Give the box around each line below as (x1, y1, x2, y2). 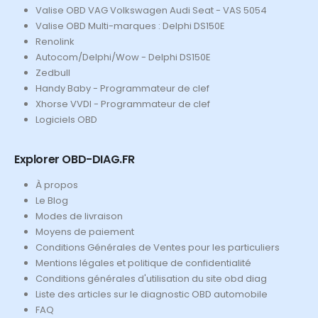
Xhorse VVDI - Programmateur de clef (35, 97, 210, 111)
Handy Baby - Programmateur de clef (35, 81, 209, 95)
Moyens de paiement (35, 224, 134, 238)
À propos (35, 177, 78, 192)
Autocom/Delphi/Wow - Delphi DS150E (35, 50, 211, 64)
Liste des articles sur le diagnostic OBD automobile (35, 287, 268, 301)
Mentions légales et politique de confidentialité (35, 256, 251, 270)
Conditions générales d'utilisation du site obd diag (35, 271, 267, 285)
